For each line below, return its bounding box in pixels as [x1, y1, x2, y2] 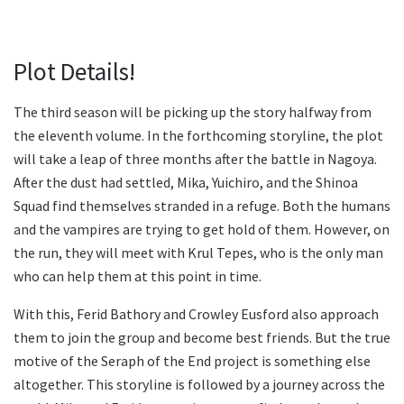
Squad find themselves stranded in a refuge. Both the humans [14, 196, 390, 215]
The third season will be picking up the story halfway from [14, 102, 372, 121]
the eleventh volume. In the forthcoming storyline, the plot [14, 125, 383, 144]
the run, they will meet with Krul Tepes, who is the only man [14, 243, 383, 262]
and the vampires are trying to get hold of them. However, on [14, 219, 390, 238]
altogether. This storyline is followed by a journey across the [14, 374, 385, 393]
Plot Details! [14, 56, 135, 87]
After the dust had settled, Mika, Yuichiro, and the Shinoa [14, 172, 358, 191]
